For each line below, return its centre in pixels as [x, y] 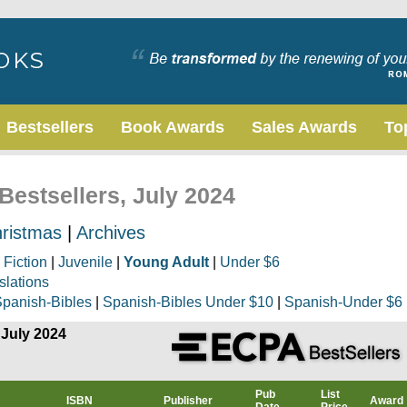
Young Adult [166, 262]
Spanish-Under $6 [343, 302]
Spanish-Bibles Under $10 [188, 302]
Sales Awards [304, 127]
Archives [111, 233]
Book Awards [173, 127]
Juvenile [85, 262]
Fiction [25, 262]
